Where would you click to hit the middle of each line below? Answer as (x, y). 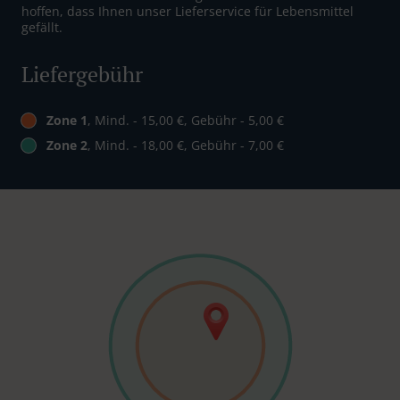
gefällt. (42, 28)
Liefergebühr (82, 75)
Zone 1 (67, 121)
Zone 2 (67, 146)
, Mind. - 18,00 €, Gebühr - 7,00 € (186, 146)
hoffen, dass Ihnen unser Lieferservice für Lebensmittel (187, 12)
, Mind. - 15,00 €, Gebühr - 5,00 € (186, 121)
